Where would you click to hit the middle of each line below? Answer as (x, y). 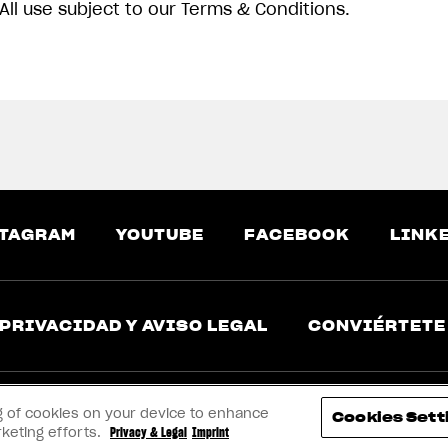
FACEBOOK (296, 235)
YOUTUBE (159, 235)
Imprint (210, 432)
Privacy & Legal (148, 432)
